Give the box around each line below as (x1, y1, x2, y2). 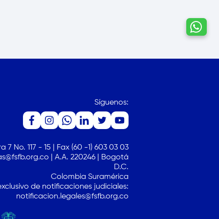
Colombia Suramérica (50, 173, 129, 181)
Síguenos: (94, 99, 129, 107)
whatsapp (109, 31, 146, 39)
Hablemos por (109, 24, 161, 32)
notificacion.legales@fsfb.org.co (16, 193, 129, 200)
